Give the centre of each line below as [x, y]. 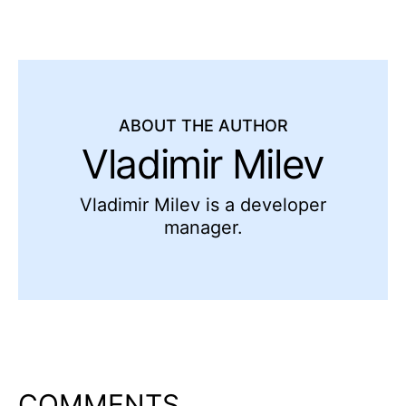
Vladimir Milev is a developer [203, 204]
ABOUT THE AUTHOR [203, 126]
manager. [203, 227]
